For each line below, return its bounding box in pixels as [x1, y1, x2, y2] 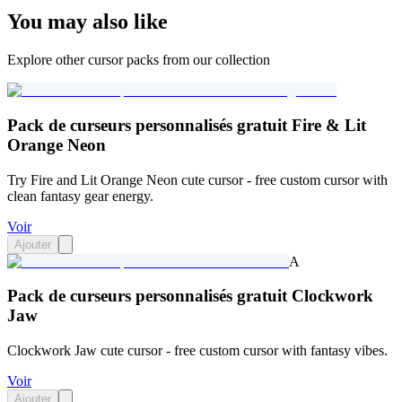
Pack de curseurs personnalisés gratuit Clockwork [7, 286, 373, 306]
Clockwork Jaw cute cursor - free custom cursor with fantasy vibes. [7, 342, 388, 358]
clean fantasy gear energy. [7, 188, 153, 204]
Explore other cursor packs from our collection [7, 52, 270, 68]
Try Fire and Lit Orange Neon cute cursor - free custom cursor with [7, 171, 388, 188]
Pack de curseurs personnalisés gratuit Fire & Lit [7, 115, 366, 135]
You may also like [7, 10, 168, 34]
